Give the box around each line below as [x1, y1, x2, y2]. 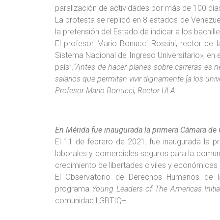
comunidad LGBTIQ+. [55, 196, 128, 206]
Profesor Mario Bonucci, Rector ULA [55, 86, 175, 96]
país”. [55, 62, 74, 72]
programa [55, 184, 92, 194]
